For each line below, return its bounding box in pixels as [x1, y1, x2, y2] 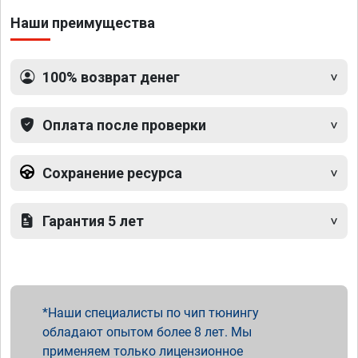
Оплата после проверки [42, 116, 206, 133]
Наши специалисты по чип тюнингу [48, 304, 259, 320]
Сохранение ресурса [42, 164, 182, 181]
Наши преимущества [10, 14, 155, 31]
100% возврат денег [42, 68, 180, 86]
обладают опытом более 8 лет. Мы [42, 324, 252, 340]
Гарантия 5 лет [42, 212, 144, 229]
